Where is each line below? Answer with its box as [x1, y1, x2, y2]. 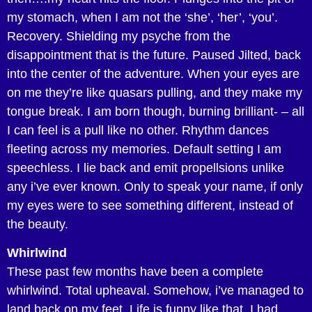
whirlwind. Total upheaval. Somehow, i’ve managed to [7, 283, 304, 298]
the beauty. [7, 217, 68, 231]
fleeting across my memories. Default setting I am [7, 141, 281, 156]
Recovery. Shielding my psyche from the [7, 29, 231, 43]
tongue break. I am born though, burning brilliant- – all [7, 104, 304, 118]
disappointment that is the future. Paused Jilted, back [7, 47, 301, 62]
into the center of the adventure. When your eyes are [7, 66, 299, 81]
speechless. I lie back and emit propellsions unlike [7, 160, 284, 175]
